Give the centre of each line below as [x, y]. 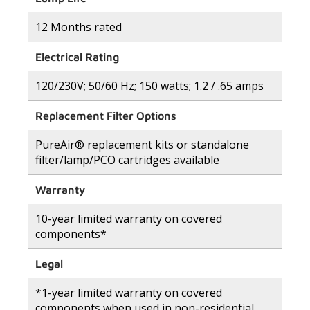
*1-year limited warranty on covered [129, 292]
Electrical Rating [77, 56]
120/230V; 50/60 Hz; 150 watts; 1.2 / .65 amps [149, 85]
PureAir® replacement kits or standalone [142, 144]
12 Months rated [79, 27]
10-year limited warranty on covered [129, 218]
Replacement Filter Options [106, 115]
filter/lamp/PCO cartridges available [127, 159]
